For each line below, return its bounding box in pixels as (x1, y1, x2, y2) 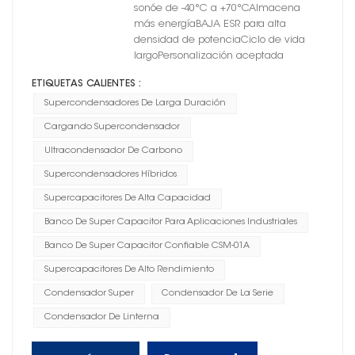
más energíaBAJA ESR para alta (133, 19, 286, 29)
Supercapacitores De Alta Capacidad (44, 193, 211, 203)
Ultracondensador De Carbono (44, 146, 182, 155)
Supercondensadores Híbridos (44, 170, 177, 179)
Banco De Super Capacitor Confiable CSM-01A (44, 241, 250, 250)
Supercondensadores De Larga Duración (44, 98, 226, 108)
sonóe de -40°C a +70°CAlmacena (133, 3, 300, 13)
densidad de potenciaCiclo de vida (133, 35, 305, 45)
